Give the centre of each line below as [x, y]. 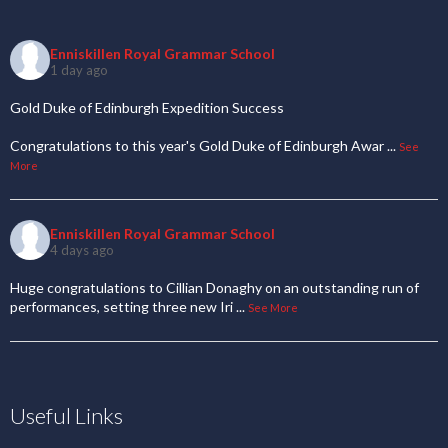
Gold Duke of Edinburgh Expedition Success [147, 107]
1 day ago [79, 69]
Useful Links [66, 415]
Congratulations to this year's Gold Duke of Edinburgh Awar [197, 145]
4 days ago [82, 249]
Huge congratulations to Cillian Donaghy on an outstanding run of [214, 287]
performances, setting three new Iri [121, 306]
